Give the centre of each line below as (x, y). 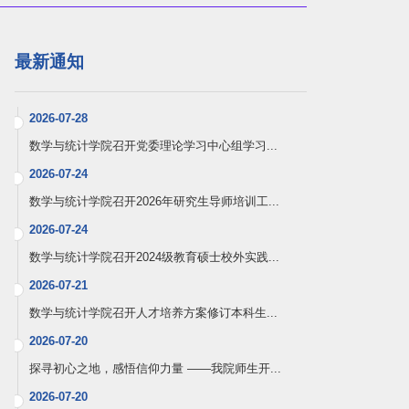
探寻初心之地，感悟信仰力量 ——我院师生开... (155, 369)
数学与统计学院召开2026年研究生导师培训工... (154, 202)
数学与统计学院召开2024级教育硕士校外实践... (154, 257)
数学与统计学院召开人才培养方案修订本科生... (153, 313)
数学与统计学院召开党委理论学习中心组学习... (153, 146)
